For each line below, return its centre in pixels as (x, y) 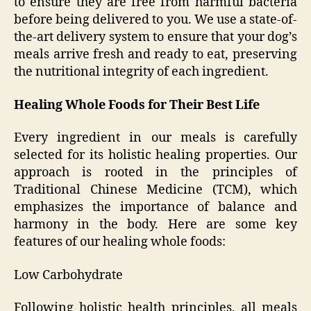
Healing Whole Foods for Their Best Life (137, 105)
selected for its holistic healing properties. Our (155, 155)
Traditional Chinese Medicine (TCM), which (155, 190)
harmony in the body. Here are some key (155, 225)
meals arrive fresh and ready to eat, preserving (155, 55)
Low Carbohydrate (68, 275)
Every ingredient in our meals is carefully (155, 138)
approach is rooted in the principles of (155, 173)
